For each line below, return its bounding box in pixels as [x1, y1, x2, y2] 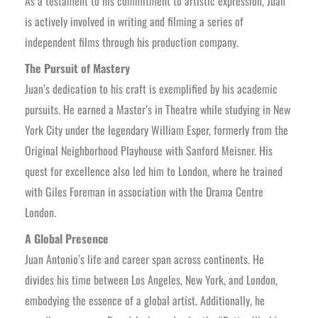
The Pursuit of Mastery [25, 59, 130, 77]
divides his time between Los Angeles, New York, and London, [25, 270, 278, 288]
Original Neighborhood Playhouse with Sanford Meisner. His [25, 141, 273, 159]
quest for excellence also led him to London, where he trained [25, 162, 283, 180]
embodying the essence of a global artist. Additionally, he [25, 291, 265, 309]
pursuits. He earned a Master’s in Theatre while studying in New [25, 100, 290, 118]
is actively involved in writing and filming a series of [25, 12, 243, 30]
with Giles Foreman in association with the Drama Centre [25, 182, 263, 200]
